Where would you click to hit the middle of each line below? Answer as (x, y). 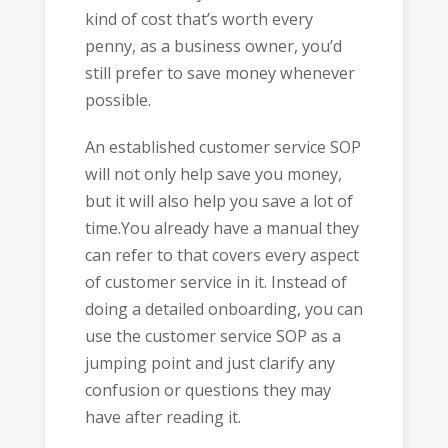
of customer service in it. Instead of (215, 281)
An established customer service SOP (222, 146)
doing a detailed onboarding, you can (223, 308)
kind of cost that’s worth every (198, 19)
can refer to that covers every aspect (221, 254)
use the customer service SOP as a (212, 335)
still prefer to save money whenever (219, 73)
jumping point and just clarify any (209, 362)
